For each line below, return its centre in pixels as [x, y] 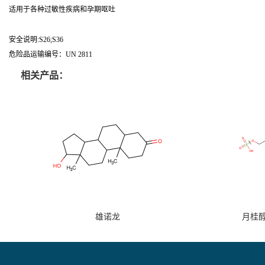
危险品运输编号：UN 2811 [51, 54]
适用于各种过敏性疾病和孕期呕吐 [62, 9]
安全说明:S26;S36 [36, 40]
